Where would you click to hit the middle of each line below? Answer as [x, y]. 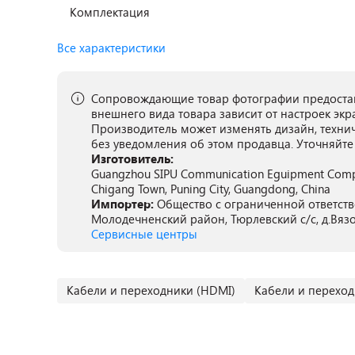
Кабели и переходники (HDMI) [151, 290]
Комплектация [110, 12]
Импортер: [124, 204]
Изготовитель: [132, 158]
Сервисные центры [144, 234]
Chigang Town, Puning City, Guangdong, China [211, 189]
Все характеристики [111, 48]
